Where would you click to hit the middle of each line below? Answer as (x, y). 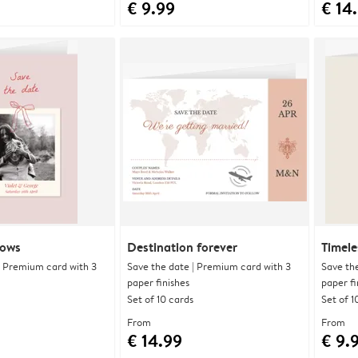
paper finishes (158, 282)
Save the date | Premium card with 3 (209, 266)
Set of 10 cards (160, 298)
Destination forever (182, 247)
